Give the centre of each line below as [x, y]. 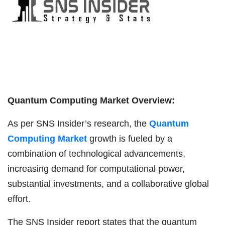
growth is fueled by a [130, 138]
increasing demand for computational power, [96, 168]
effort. [19, 199]
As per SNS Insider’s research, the [78, 123]
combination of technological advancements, [96, 153]
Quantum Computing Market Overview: [91, 100]
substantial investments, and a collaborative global [108, 184]
